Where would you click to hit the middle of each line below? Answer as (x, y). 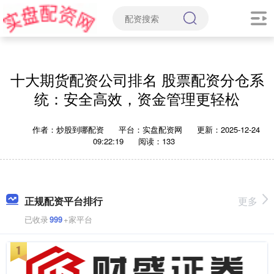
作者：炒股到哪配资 (69, 129)
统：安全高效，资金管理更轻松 (137, 98)
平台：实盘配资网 (150, 129)
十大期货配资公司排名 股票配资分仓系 (137, 80)
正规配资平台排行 (64, 201)
